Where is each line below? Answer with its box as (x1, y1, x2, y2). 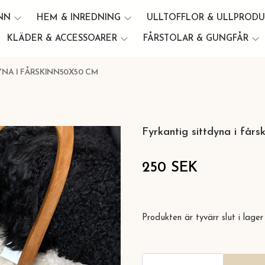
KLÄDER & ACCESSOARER (7, 34, 117, 43)
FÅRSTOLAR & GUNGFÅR (143, 34, 248, 43)
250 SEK (142, 161, 198, 175)
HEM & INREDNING (37, 14, 121, 22)
